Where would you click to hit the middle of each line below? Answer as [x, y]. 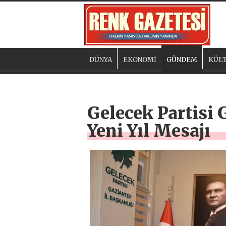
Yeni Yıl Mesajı [149, 131]
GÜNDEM [182, 60]
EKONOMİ [140, 60]
